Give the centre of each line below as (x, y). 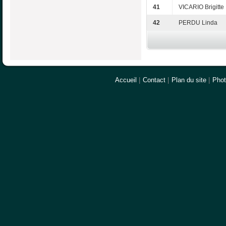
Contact (154, 80)
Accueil (126, 80)
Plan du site (189, 80)
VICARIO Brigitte (201, 7)
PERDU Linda (198, 23)
